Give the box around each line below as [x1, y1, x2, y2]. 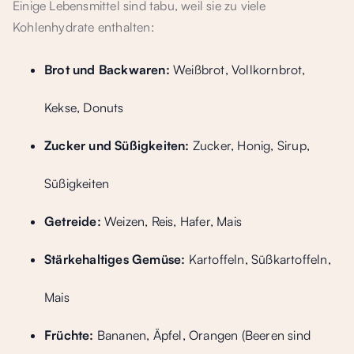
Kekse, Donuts [44, 100, 124, 115]
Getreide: [44, 213, 101, 229]
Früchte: [44, 327, 94, 343]
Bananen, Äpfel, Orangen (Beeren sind [93, 327, 311, 343]
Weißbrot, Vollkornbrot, [169, 62, 306, 77]
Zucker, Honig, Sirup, [189, 137, 311, 153]
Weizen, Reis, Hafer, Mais [100, 213, 243, 229]
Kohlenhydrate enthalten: [13, 19, 155, 35]
